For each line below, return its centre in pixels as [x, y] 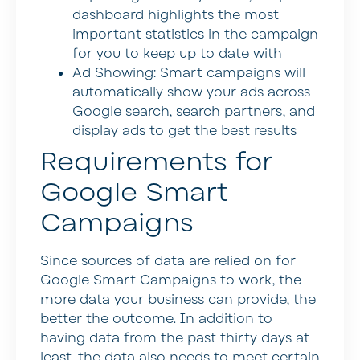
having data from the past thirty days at [175, 339]
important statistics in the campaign [195, 35]
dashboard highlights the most [176, 16]
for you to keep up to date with [177, 54]
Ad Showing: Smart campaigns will [189, 74]
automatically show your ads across [191, 93]
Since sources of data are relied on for [168, 262]
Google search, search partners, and [194, 112]
